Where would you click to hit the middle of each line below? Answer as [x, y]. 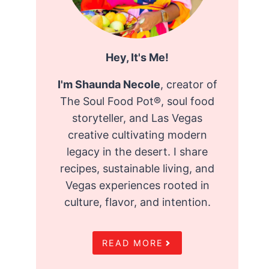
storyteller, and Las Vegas [138, 118]
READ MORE [133, 243]
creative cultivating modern [137, 135]
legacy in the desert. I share [138, 152]
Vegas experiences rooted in [137, 186]
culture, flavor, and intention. [137, 202]
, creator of [189, 85]
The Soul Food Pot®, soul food [138, 101]
